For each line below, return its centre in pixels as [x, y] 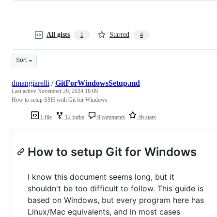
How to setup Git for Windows [112, 152]
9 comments [110, 117]
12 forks [74, 117]
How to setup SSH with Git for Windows [60, 100]
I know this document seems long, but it [101, 177]
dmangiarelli [31, 83]
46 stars [146, 117]
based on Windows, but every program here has [116, 200]
